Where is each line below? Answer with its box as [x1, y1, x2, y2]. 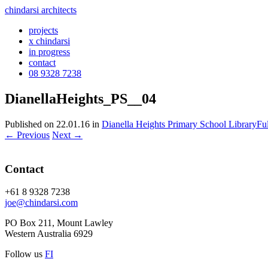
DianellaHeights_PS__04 [5, 90, 156, 106]
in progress [29, 47, 70, 57]
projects [29, 25, 58, 35]
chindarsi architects [5, 5, 77, 15]
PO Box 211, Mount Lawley [5, 218, 113, 229]
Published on [5, 118, 56, 129]
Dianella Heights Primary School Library [102, 118, 257, 129]
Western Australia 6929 [5, 229, 93, 239]
